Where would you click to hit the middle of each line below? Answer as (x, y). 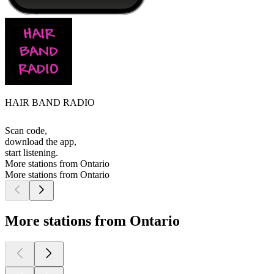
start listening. (31, 153)
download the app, (41, 142)
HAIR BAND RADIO (50, 103)
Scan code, (26, 131)
